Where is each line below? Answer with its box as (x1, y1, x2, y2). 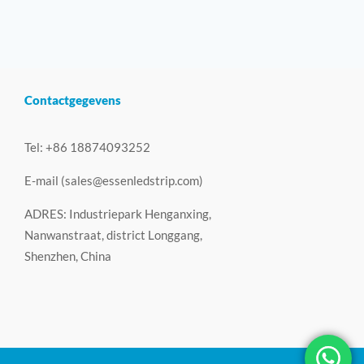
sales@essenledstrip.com (64, 173, 199, 188)
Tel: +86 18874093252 (24, 140, 150, 155)
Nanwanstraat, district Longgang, (24, 227, 202, 243)
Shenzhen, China (24, 249, 111, 264)
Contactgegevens (24, 93, 121, 108)
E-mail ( (24, 173, 65, 188)
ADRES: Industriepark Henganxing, (24, 206, 211, 222)
